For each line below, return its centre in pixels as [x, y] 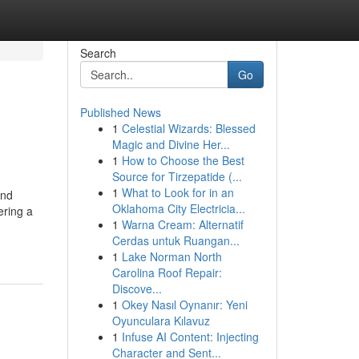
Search [98, 53]
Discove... [137, 288]
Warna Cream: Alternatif [182, 224]
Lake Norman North [171, 256]
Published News [120, 112]
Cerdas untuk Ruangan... [175, 240]
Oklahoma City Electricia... [178, 208]
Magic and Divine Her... [171, 144]
